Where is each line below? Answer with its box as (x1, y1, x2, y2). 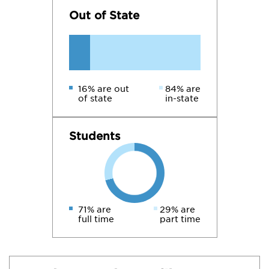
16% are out (77, 84, 129, 94)
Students (68, 130, 121, 142)
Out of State (68, 9, 139, 22)
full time (77, 214, 114, 224)
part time (159, 214, 201, 224)
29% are (159, 205, 195, 214)
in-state (165, 94, 199, 103)
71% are (77, 205, 111, 214)
